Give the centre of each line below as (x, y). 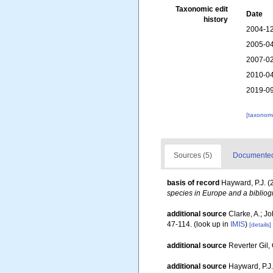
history (216, 19)
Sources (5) (193, 155)
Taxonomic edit (202, 9)
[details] (260, 225)
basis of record (193, 183)
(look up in (211, 224)
